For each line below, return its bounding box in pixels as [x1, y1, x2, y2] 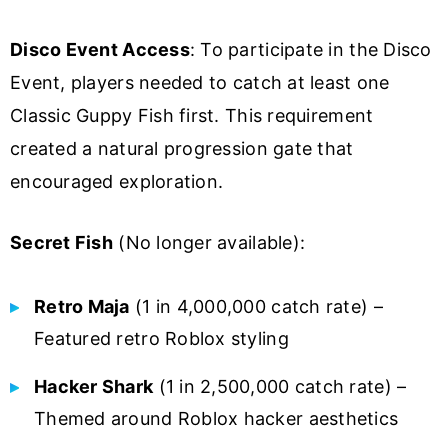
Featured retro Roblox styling [34, 328, 289, 350]
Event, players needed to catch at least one [10, 72, 390, 94]
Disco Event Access [10, 39, 190, 61]
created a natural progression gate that [10, 138, 354, 160]
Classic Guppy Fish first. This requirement [10, 105, 374, 127]
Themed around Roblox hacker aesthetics [34, 408, 399, 430]
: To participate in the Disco [189, 39, 432, 61]
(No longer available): [112, 232, 306, 254]
